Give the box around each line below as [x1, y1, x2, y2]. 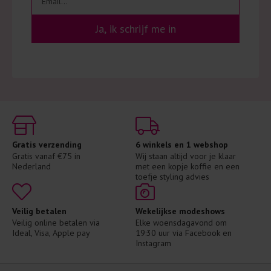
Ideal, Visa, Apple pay [12, 227, 90, 239]
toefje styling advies [135, 171, 209, 183]
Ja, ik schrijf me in [95, 22, 176, 36]
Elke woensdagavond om [135, 217, 227, 229]
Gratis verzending [12, 139, 82, 151]
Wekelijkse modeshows [135, 206, 225, 217]
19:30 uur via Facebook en [135, 227, 232, 239]
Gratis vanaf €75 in [12, 151, 80, 162]
